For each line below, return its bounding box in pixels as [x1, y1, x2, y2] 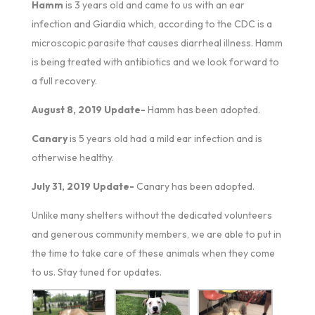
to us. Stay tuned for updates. [31, 265, 162, 278]
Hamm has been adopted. [145, 103, 260, 116]
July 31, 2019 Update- [31, 179, 134, 193]
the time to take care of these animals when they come [31, 246, 275, 259]
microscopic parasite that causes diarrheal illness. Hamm [31, 36, 283, 49]
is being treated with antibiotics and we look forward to [31, 55, 279, 68]
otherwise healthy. [31, 150, 114, 164]
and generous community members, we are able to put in [31, 227, 281, 240]
